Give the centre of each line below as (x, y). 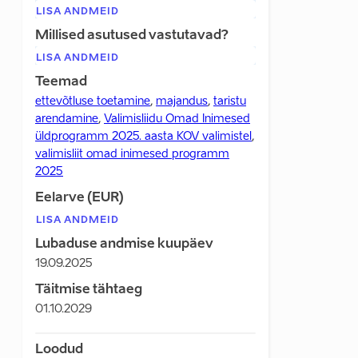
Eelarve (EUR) (80, 198)
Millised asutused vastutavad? (132, 36)
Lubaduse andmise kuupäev (124, 245)
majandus (182, 101)
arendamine (67, 119)
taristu (230, 101)
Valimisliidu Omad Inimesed (177, 119)
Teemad (61, 82)
